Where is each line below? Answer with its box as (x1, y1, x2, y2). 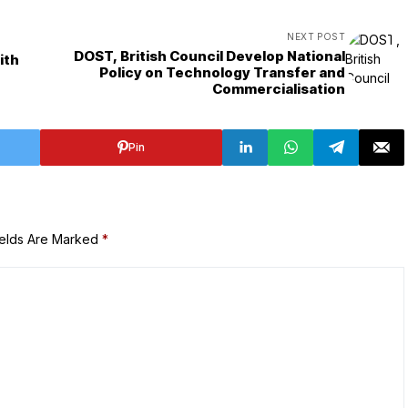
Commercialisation (212, 79, 345, 97)
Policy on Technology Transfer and (99, 63, 345, 81)
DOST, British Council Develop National (74, 46, 345, 65)
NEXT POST (287, 30, 345, 42)
